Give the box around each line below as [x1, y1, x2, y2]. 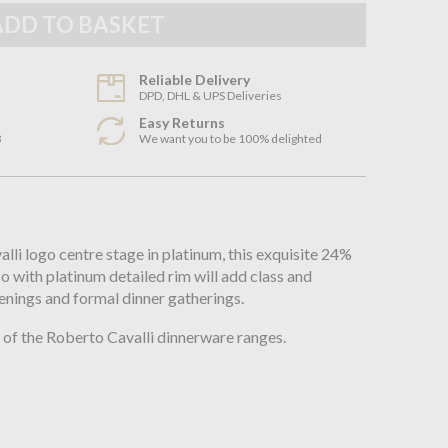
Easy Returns [139, 113, 226, 131]
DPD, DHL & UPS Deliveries [139, 87, 283, 103]
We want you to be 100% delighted [139, 130, 323, 146]
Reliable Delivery [139, 70, 251, 88]
